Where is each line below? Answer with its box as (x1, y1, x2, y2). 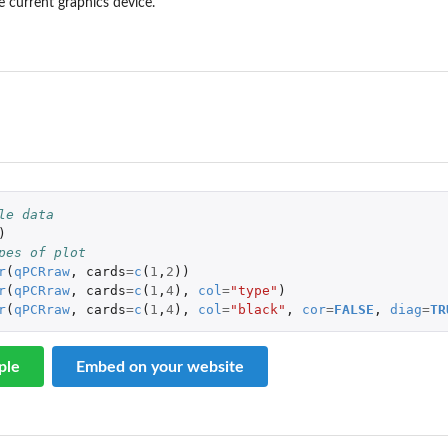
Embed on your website (76, 358, 244, 375)
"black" (229, 301, 286, 317)
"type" (229, 282, 278, 298)
